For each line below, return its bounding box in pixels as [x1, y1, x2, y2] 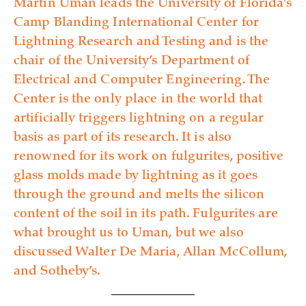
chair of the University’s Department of [14, 55, 249, 68]
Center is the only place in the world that [14, 94, 263, 106]
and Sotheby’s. [14, 266, 101, 278]
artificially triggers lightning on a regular [14, 113, 264, 125]
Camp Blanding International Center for [14, 17, 259, 29]
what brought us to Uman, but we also [14, 227, 244, 240]
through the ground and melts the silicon [14, 189, 265, 201]
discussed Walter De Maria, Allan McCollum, [14, 247, 288, 259]
